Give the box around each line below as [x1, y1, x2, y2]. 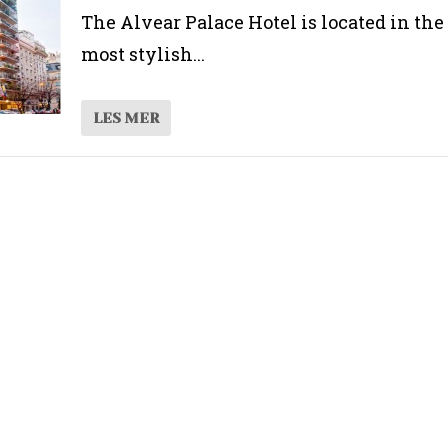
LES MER [92, 109, 159, 126]
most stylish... [80, 41, 205, 66]
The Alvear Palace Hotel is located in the [80, 9, 444, 34]
